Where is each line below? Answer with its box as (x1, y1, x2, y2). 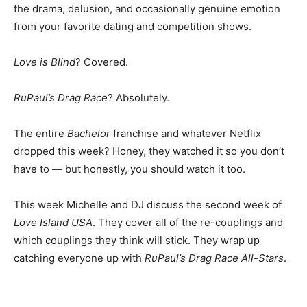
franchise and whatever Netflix (113, 127, 261, 140)
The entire (14, 127, 67, 140)
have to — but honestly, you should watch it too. (14, 162, 245, 175)
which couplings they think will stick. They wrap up (14, 234, 260, 247)
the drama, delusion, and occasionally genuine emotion (14, 2, 280, 15)
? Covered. (75, 56, 128, 69)
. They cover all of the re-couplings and (93, 216, 283, 229)
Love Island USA (14, 216, 93, 229)
